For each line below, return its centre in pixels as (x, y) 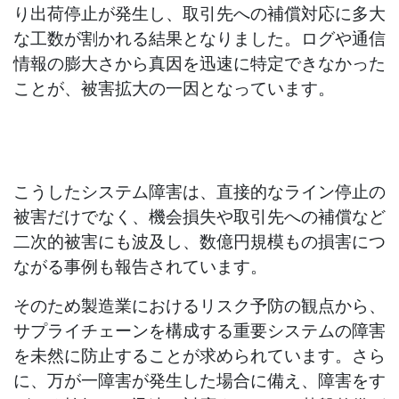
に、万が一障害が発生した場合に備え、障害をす (199, 381)
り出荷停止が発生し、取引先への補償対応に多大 (199, 14)
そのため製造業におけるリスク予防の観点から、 (199, 306)
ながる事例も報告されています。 (140, 267)
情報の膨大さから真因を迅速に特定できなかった (199, 64)
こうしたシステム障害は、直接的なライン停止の (199, 192)
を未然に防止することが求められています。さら (199, 356)
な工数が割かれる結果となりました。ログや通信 (199, 39)
